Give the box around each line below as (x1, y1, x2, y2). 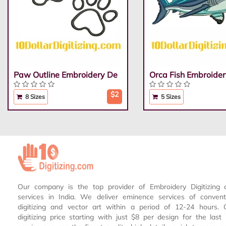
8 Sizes (23, 93, 45, 101)
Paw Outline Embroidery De (13, 70, 118, 80)
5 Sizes (159, 93, 181, 101)
